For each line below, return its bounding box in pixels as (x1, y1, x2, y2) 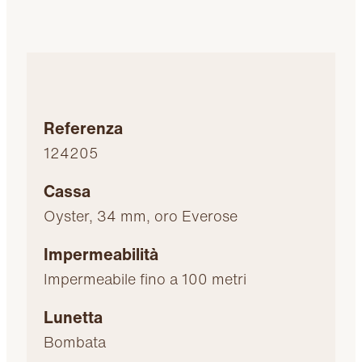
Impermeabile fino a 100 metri (44, 267, 247, 289)
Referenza (44, 116, 124, 140)
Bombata (44, 330, 107, 352)
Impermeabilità (44, 242, 159, 266)
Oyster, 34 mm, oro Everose (44, 204, 238, 226)
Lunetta (44, 305, 103, 329)
